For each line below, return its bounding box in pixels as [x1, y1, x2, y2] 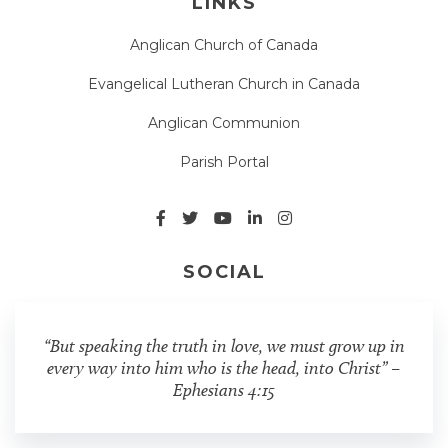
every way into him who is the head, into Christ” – [47, 356, 401, 378]
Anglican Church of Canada [130, 35, 318, 54]
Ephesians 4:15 [173, 378, 275, 400]
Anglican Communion [148, 113, 300, 132]
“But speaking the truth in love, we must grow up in [43, 334, 405, 356]
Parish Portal [179, 152, 269, 171]
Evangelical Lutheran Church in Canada [88, 74, 360, 93]
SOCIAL [182, 260, 266, 283]
